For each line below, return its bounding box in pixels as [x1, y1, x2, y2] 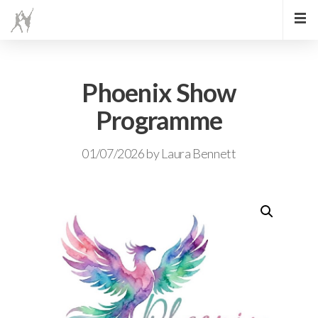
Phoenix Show [82, 77, 236, 108]
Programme [95, 104, 223, 136]
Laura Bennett [161, 146, 236, 161]
